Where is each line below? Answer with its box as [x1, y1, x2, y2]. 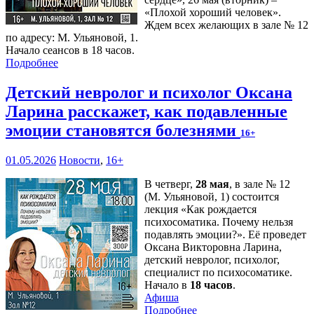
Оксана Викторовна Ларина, [144, 240, 282, 253]
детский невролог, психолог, [144, 253, 280, 266]
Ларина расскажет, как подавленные [6, 102, 287, 121]
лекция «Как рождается [144, 203, 257, 215]
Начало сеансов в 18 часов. [6, 43, 135, 56]
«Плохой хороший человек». [144, 6, 281, 18]
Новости [59, 153, 100, 166]
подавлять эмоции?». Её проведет [144, 228, 306, 240]
